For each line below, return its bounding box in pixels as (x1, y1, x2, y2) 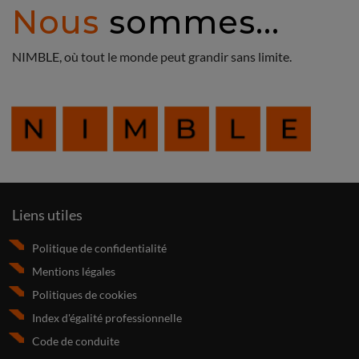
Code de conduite (32, 333, 119, 348)
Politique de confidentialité (32, 240, 167, 255)
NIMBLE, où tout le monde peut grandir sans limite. (12, 49, 292, 64)
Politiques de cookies (32, 287, 137, 301)
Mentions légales (32, 264, 115, 278)
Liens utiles (12, 205, 83, 224)
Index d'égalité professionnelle (32, 310, 182, 325)
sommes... (99, 2, 280, 42)
